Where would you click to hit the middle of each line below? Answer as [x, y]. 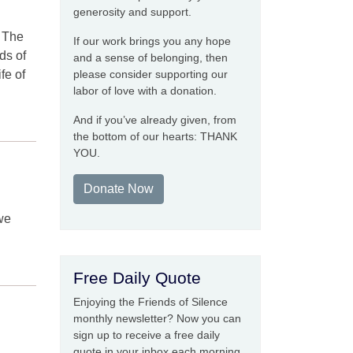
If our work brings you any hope [152, 41]
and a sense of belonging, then [150, 58]
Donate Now [119, 189]
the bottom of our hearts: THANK [155, 136]
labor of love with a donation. [145, 91]
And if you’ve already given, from [155, 120]
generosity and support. [132, 12]
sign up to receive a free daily [147, 335]
